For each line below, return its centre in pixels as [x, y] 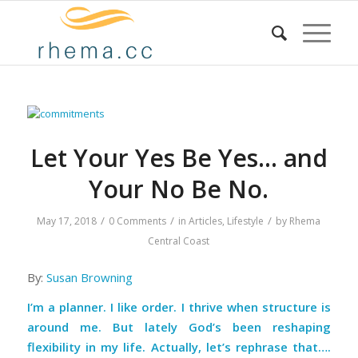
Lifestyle [246, 221]
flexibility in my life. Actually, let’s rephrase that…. [179, 347]
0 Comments [138, 221]
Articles [206, 221]
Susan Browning [89, 277]
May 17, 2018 [67, 221]
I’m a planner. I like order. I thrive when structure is [179, 307]
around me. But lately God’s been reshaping [179, 327]
